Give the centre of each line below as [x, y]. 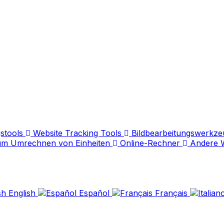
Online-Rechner [150, 143]
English [22, 193]
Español [94, 193]
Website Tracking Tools [77, 133]
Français [171, 193]
